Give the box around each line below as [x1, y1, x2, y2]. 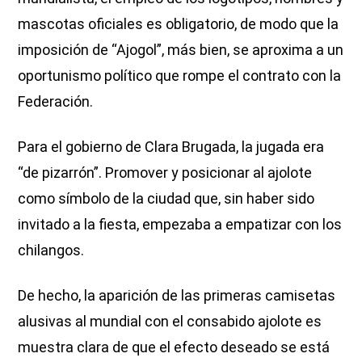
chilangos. [18, 242, 85, 259]
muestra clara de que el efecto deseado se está [18, 339, 330, 356]
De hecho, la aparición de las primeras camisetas [18, 287, 336, 305]
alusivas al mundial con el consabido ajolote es [18, 313, 322, 330]
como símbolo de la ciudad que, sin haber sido [18, 190, 315, 208]
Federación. [18, 93, 94, 111]
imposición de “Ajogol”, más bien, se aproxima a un [18, 41, 344, 59]
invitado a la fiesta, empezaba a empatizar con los [18, 216, 343, 234]
